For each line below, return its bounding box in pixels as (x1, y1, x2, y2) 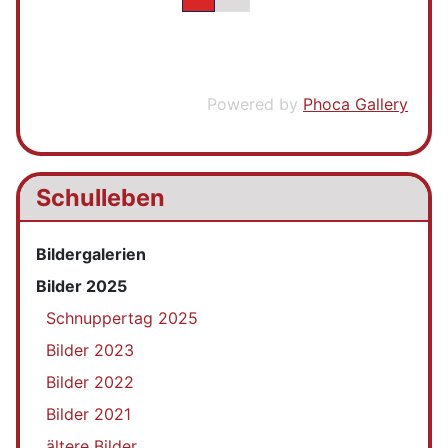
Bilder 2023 (46, 339, 134, 360)
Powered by (207, 93, 303, 114)
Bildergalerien (36, 243, 146, 264)
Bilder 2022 (46, 371, 134, 392)
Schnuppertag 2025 (46, 307, 198, 328)
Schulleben (36, 182, 165, 212)
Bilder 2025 (36, 275, 127, 296)
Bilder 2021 (46, 403, 131, 424)
